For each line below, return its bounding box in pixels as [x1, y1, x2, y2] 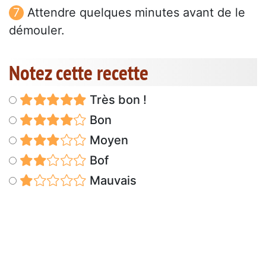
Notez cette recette [9, 59, 148, 87]
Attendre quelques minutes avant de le [27, 5, 245, 20]
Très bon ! [86, 93, 147, 107]
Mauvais [86, 173, 137, 188]
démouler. [9, 23, 65, 38]
